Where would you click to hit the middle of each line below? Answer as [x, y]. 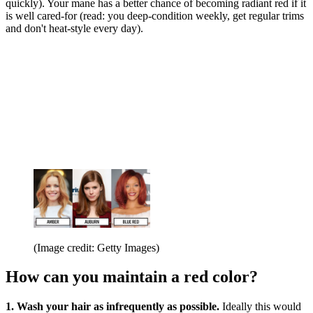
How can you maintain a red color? [132, 277]
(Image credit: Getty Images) [96, 247]
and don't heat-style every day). [74, 28]
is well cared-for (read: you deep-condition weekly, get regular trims [155, 15]
